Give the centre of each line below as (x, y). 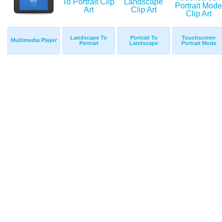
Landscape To (89, 38)
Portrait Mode (199, 43)
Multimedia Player (34, 40)
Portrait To (144, 38)
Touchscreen (199, 38)
